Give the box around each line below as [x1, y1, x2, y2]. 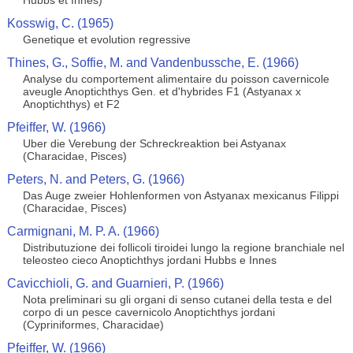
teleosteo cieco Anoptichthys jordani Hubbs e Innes [22, 254, 277, 266]
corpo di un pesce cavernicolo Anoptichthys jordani [22, 306, 275, 318]
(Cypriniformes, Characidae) [22, 318, 164, 331]
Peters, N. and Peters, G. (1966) [6, 173, 184, 186]
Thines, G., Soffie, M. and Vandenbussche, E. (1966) [6, 56, 299, 69]
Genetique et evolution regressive [22, 33, 191, 46]
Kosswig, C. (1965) [6, 17, 113, 30]
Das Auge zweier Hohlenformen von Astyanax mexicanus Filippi [22, 189, 339, 202]
